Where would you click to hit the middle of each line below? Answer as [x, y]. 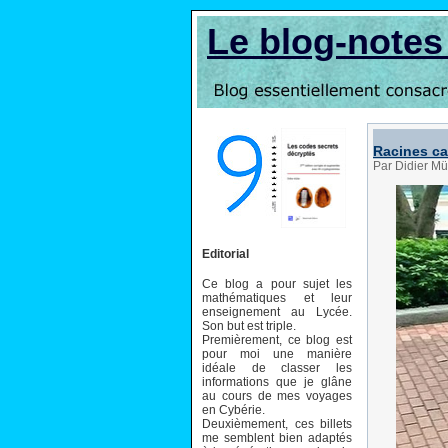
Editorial [225, 253]
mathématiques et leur [277, 297]
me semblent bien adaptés [277, 437]
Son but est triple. [249, 325]
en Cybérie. [233, 409]
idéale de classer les [277, 367]
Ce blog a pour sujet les [277, 283]
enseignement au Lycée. [277, 311]
